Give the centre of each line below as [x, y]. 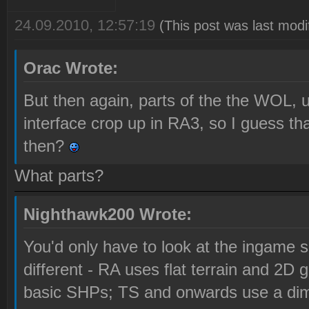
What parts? [59, 176]
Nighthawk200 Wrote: [108, 215]
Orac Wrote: [71, 68]
